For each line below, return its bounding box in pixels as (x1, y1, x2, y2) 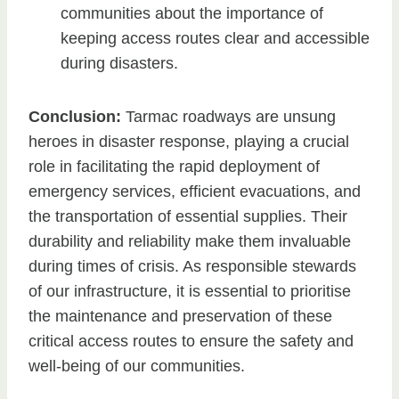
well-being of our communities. (28, 357, 245, 376)
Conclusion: (28, 108, 121, 126)
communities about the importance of (61, 4, 323, 23)
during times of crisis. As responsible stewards (28, 257, 356, 276)
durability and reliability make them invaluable (28, 232, 351, 251)
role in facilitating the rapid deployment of (28, 158, 320, 176)
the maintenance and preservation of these (28, 307, 332, 326)
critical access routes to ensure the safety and (28, 332, 354, 351)
